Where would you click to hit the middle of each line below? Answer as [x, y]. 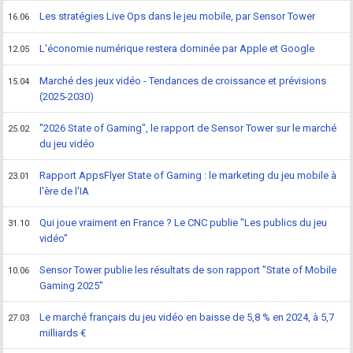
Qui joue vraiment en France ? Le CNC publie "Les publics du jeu [184, 222]
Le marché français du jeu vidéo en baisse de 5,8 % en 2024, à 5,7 [187, 317]
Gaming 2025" [72, 285]
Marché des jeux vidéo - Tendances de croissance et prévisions [183, 80]
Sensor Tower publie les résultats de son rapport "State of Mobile [188, 269]
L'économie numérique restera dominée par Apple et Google [177, 48]
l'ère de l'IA [65, 191]
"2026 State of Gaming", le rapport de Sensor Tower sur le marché [188, 128]
